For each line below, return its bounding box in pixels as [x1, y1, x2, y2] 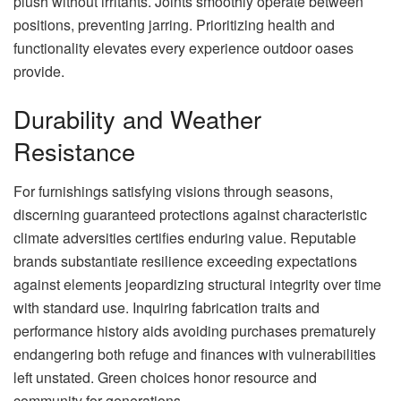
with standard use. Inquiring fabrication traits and [13, 297, 320, 319]
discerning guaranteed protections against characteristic [13, 204, 367, 226]
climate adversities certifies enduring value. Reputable [13, 227, 356, 249]
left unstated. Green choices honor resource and [13, 367, 317, 388]
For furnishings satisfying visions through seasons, [13, 181, 333, 202]
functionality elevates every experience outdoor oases [13, 37, 354, 58]
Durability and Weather [13, 101, 261, 137]
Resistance [13, 133, 135, 169]
